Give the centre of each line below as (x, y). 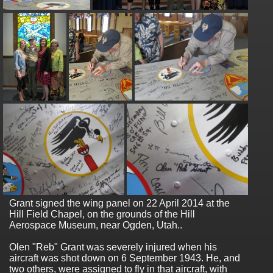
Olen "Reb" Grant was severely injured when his (113, 247)
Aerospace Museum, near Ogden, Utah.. (96, 225)
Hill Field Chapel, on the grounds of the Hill (102, 214)
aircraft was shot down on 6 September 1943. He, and (125, 258)
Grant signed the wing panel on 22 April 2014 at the (119, 203)
